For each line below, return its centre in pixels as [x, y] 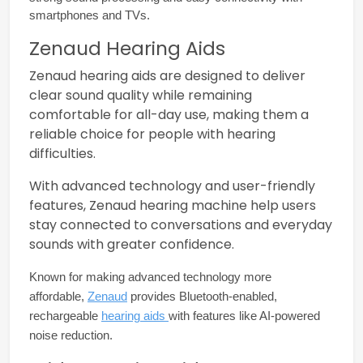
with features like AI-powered [244, 316]
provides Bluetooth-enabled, [202, 296]
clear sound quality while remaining [141, 95]
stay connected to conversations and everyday [181, 224]
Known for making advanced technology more [150, 277]
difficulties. [62, 153]
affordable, [58, 296]
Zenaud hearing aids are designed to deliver [167, 75]
